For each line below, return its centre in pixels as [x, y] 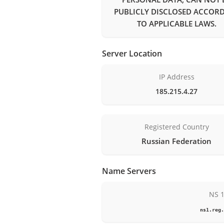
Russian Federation [177, 141]
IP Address [176, 76]
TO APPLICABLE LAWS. [176, 23]
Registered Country [176, 126]
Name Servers [129, 171]
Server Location [132, 53]
